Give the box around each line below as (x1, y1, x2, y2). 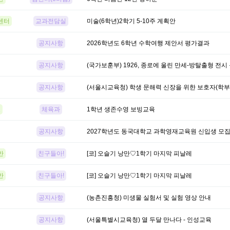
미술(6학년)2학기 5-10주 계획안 (87, 17, 176, 25)
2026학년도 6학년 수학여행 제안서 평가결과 (87, 40, 209, 47)
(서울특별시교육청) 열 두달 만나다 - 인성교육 (87, 216, 212, 223)
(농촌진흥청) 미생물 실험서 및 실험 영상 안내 (87, 194, 211, 201)
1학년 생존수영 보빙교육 (87, 106, 155, 113)
